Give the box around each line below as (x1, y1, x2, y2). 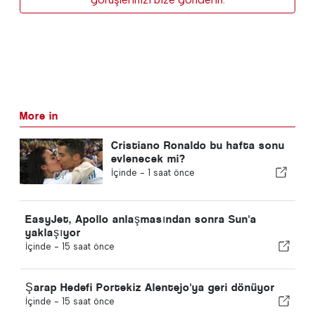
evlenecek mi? (110, 151, 186, 165)
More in (20, 108, 58, 122)
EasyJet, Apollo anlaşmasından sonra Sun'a (25, 212, 257, 226)
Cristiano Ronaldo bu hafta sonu (110, 138, 285, 152)
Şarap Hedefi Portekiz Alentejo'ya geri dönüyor (25, 280, 275, 294)
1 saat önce (147, 167, 195, 178)
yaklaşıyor (25, 225, 81, 239)
